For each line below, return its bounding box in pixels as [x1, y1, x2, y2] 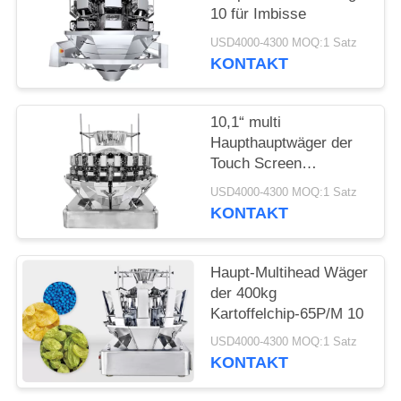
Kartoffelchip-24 [210, 175, 317, 193]
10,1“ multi [210, 114, 282, 132]
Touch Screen [210, 155, 303, 173]
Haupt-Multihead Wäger [210, 263, 369, 281]
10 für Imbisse [210, 5, 307, 23]
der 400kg [210, 284, 277, 302]
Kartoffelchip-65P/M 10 [210, 304, 364, 322]
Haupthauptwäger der [210, 134, 354, 152]
